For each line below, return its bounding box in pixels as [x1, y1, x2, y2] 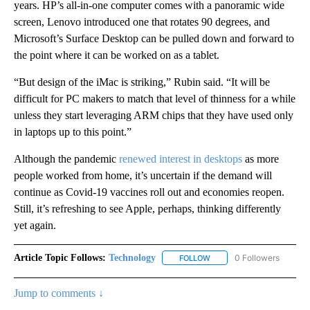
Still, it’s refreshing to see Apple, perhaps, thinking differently [14, 202, 281, 215]
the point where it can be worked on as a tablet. [14, 48, 219, 61]
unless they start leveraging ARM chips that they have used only [14, 109, 293, 121]
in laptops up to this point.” [14, 125, 131, 138]
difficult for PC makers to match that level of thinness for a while [14, 92, 295, 104]
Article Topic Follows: [14, 252, 106, 263]
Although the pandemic [14, 152, 119, 165]
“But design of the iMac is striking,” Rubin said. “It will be [14, 75, 270, 88]
